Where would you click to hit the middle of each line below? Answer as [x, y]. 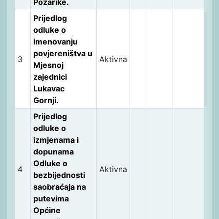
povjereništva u [63, 53]
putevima [51, 198]
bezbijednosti [59, 175]
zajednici [50, 77]
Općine [47, 210]
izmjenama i [56, 140]
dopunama [53, 151]
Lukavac [49, 88]
